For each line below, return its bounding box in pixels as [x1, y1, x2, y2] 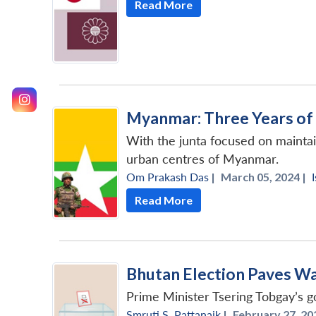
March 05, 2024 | [221, 169, 306, 183]
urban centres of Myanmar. [126, 151, 279, 166]
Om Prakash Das [126, 169, 209, 183]
